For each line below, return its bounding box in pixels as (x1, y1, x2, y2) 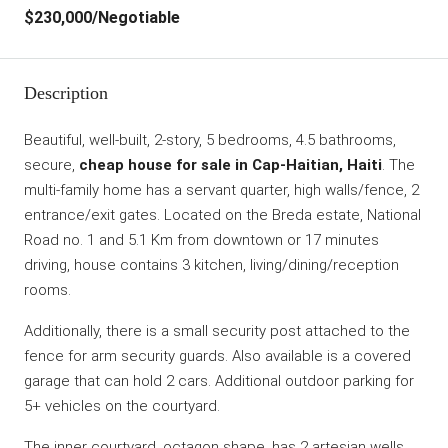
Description (24, 83, 108, 103)
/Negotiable (92, 8, 180, 27)
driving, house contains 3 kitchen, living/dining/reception (24, 256, 399, 274)
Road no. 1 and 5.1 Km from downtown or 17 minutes (24, 231, 379, 249)
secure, (24, 156, 79, 174)
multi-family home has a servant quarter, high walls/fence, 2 (24, 181, 419, 199)
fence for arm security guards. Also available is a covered (24, 347, 411, 365)
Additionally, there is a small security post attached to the (24, 322, 410, 340)
